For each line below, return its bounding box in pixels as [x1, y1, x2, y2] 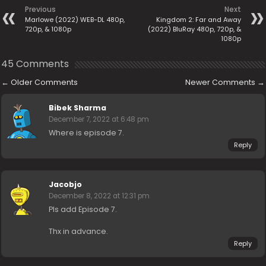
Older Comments [9, 77, 78, 87]
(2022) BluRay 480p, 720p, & [147, 24, 241, 34]
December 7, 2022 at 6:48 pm [49, 115, 150, 124]
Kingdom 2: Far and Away [156, 15, 241, 24]
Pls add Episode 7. [49, 204, 118, 214]
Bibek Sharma [49, 103, 107, 113]
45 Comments [1, 57, 69, 71]
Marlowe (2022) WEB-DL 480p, [25, 15, 125, 24]
